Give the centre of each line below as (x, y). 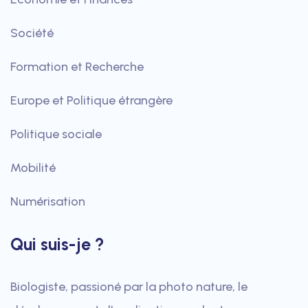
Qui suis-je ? (57, 244)
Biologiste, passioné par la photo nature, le (129, 286)
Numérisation (48, 201)
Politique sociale (56, 134)
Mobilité (33, 167)
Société (32, 33)
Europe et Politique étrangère (91, 100)
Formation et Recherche (77, 66)
